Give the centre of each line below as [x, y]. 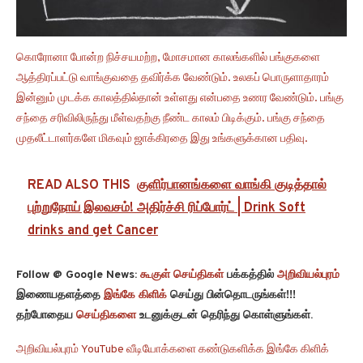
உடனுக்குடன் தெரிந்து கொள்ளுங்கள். [224, 316]
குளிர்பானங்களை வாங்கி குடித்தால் [232, 186]
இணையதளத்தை [60, 296]
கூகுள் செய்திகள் [182, 275]
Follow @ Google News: [78, 275]
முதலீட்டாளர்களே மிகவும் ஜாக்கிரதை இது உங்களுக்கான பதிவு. [162, 139]
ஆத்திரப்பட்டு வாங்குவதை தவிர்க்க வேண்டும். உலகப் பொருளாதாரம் [173, 79]
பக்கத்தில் [250, 275]
